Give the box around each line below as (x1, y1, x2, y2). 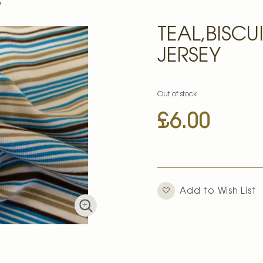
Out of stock (157, 91, 197, 98)
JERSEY (157, 48, 221, 67)
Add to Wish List (180, 187, 257, 197)
